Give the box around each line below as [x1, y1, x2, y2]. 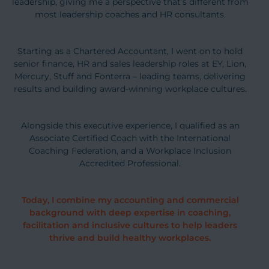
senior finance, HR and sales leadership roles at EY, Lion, [14, 58, 246, 70]
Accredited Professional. [79, 158, 181, 169]
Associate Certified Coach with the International [29, 133, 231, 144]
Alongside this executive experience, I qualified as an [20, 120, 240, 131]
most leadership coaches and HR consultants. [34, 9, 226, 20]
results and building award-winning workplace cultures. [13, 83, 247, 95]
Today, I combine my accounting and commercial [21, 195, 239, 206]
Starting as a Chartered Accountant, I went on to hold [17, 46, 243, 57]
